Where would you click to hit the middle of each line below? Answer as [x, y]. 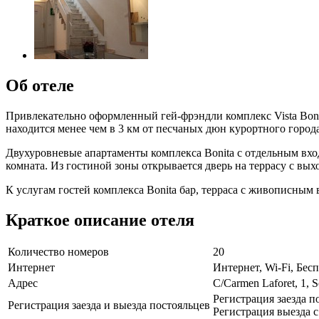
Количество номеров [58, 252]
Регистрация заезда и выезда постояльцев [109, 305]
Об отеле [40, 85]
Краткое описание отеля [100, 220]
